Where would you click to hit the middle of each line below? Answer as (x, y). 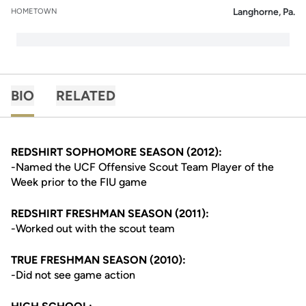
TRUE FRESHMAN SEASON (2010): (98, 260)
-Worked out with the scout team (93, 228)
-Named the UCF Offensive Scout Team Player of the (142, 167)
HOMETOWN (34, 11)
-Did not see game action (73, 275)
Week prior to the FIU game (79, 182)
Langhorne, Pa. (264, 12)
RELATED (86, 96)
